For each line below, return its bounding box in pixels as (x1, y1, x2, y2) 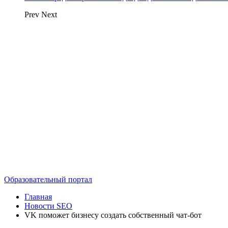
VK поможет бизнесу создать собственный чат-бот (24, 211, 202, 219)
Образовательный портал (4, 175, 92, 184)
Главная (24, 192, 52, 201)
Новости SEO (24, 202, 72, 210)
